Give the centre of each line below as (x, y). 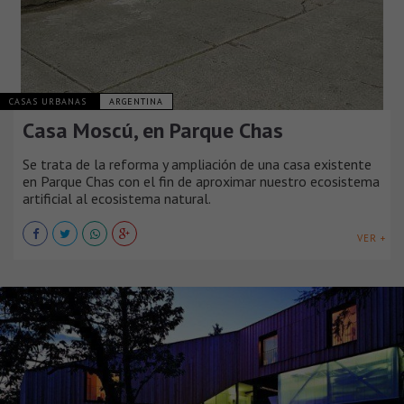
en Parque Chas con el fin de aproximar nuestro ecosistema (201, 182)
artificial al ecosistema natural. (117, 199)
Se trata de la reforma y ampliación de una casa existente (197, 165)
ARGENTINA (136, 102)
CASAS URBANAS (50, 102)
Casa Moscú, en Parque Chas (153, 131)
